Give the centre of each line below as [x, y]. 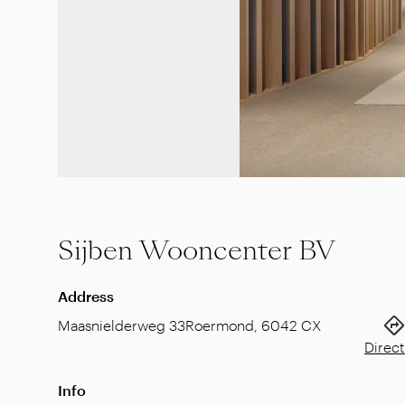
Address [86, 296]
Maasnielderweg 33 [122, 325]
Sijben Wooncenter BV [197, 251]
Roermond [220, 325]
